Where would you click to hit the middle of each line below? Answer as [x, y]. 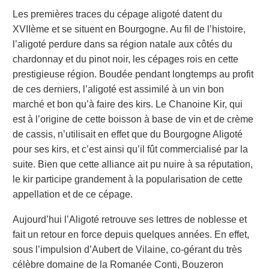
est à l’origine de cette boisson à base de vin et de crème [133, 119]
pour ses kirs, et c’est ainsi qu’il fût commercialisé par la [130, 149]
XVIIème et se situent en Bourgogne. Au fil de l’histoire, [129, 29]
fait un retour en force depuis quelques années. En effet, [131, 235]
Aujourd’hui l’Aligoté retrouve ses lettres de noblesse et [130, 220]
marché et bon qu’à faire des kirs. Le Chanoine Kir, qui [128, 104]
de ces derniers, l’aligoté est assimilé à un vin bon [118, 89]
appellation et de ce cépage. [73, 194]
